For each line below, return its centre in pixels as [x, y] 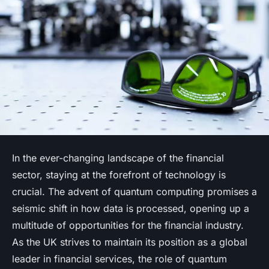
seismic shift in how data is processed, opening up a [131, 208]
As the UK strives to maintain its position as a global [130, 242]
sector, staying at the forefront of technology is [119, 174]
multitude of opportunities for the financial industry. [128, 225]
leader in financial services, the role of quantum [119, 258]
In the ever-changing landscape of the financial [118, 158]
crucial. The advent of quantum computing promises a [134, 191]
